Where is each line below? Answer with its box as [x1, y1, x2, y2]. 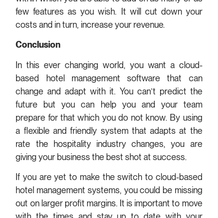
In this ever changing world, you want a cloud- [16, 59, 202, 70]
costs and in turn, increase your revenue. [16, 19, 167, 30]
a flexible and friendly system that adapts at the [16, 125, 202, 136]
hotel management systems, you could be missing [16, 185, 202, 195]
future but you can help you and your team [16, 99, 202, 109]
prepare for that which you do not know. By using [16, 112, 202, 123]
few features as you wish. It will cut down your [16, 6, 202, 17]
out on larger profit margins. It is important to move [16, 198, 202, 208]
